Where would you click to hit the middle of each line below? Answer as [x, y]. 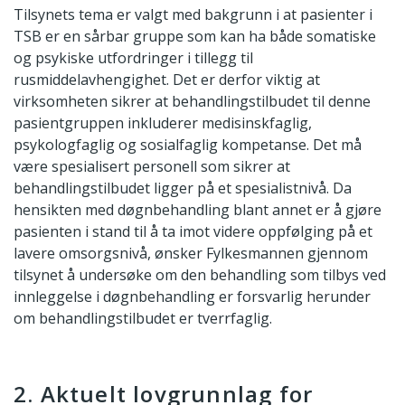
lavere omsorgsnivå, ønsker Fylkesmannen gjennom [191, 253]
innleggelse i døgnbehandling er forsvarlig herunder [192, 296]
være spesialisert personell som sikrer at [152, 166]
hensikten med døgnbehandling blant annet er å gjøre [198, 209]
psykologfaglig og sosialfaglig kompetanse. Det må [188, 144]
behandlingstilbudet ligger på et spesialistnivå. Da [183, 188]
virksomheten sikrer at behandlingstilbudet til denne [192, 101]
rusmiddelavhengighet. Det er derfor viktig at [167, 79]
